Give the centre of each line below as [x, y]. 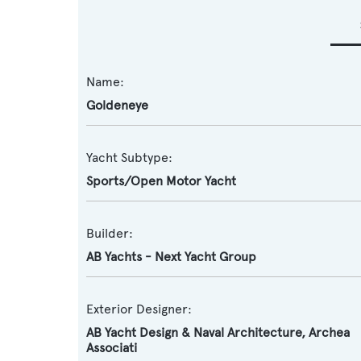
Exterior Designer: [139, 309]
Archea [329, 332]
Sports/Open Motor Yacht [161, 181]
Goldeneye [117, 105]
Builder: [110, 233]
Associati [112, 348]
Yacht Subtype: [129, 158]
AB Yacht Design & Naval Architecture [194, 332]
